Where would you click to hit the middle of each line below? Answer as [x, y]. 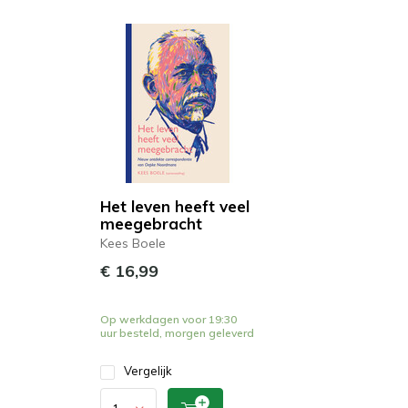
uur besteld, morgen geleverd [177, 333]
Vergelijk [148, 371]
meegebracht [151, 224]
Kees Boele [133, 243]
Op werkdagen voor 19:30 [168, 319]
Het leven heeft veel [175, 206]
